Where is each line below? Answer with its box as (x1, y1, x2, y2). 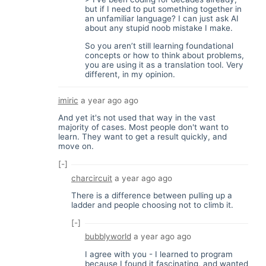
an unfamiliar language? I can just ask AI (84, 14, 239, 24)
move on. (58, 141, 94, 151)
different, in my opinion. (84, 69, 175, 79)
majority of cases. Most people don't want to (58, 122, 229, 132)
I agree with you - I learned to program (84, 249, 233, 259)
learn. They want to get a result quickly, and (58, 132, 227, 142)
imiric (58, 95, 78, 105)
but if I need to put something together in (84, 4, 242, 14)
